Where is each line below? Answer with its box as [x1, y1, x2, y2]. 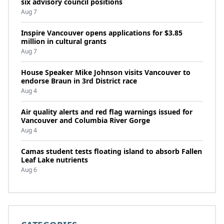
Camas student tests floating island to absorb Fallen [21, 146, 202, 156]
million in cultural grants [21, 36, 106, 46]
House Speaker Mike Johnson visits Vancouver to [21, 67, 190, 77]
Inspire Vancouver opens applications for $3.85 [21, 28, 182, 37]
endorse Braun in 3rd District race [21, 76, 137, 85]
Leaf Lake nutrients [21, 155, 88, 164]
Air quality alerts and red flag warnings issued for [21, 107, 192, 116]
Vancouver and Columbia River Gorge [21, 115, 150, 125]
